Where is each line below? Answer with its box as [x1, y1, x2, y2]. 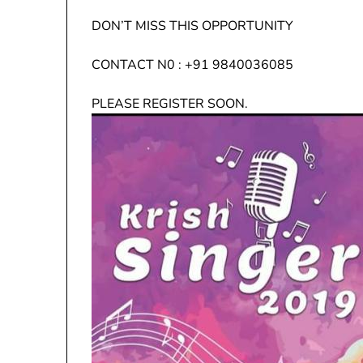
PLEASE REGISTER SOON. [92, 95, 248, 113]
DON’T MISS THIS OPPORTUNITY [92, 17, 293, 35]
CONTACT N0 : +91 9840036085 [92, 56, 355, 74]
